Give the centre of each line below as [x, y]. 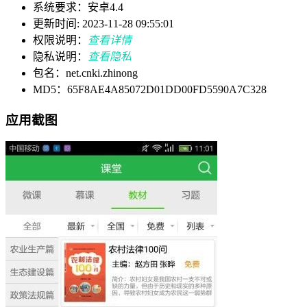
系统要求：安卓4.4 [78, 8]
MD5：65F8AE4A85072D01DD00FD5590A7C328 [150, 90]
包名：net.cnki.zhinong [85, 73]
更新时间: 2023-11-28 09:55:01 [103, 24]
